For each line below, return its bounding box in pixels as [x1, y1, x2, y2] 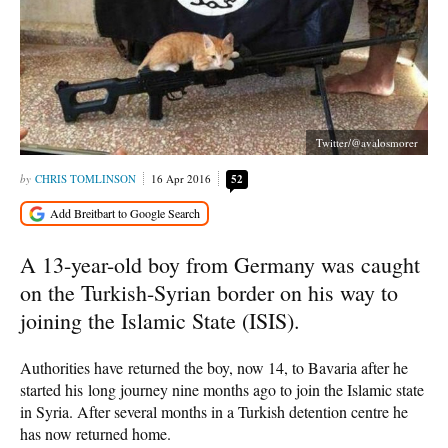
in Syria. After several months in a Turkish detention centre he [20, 400, 408, 422]
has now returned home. [20, 422, 171, 444]
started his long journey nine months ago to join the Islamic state [20, 378, 424, 400]
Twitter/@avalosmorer [316, 135, 418, 150]
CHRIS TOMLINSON [35, 171, 136, 186]
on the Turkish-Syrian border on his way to [20, 277, 398, 307]
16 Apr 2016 [151, 171, 211, 186]
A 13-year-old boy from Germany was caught [20, 249, 420, 279]
